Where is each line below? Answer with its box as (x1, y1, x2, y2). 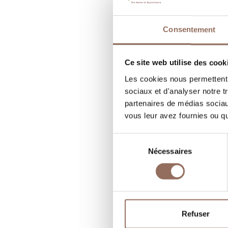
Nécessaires (148, 147, 192, 156)
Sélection (112, 134, 144, 144)
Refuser (182, 209, 210, 218)
